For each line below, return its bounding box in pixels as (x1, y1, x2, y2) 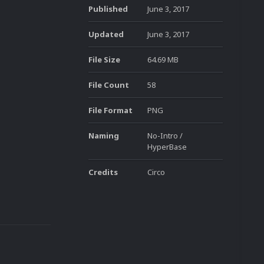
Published (88, 4, 128, 14)
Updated (88, 29, 124, 39)
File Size (88, 54, 120, 65)
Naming (88, 130, 119, 141)
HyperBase (147, 141, 187, 152)
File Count (88, 80, 129, 90)
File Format (88, 105, 133, 115)
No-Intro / (147, 130, 183, 141)
